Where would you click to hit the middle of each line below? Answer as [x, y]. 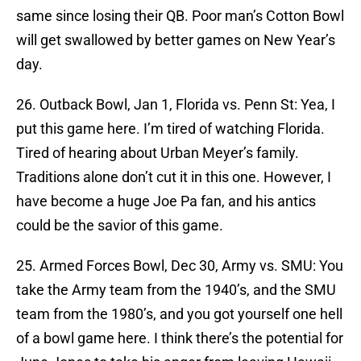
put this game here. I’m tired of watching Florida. [170, 129]
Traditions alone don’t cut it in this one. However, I [174, 177]
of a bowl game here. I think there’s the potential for [180, 338]
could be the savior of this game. [120, 226]
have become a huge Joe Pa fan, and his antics [166, 201]
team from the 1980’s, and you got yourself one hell [179, 314]
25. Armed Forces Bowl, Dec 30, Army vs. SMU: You [180, 266]
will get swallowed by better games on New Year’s [176, 40]
